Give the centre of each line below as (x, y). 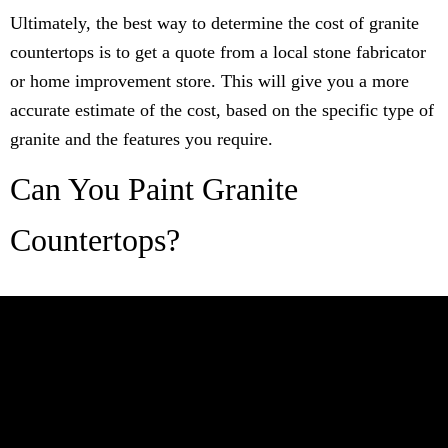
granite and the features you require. (141, 139)
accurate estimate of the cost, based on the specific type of (222, 110)
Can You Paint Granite (154, 189)
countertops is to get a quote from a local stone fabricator (218, 52)
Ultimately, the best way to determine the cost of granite (214, 23)
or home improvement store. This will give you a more (209, 81)
